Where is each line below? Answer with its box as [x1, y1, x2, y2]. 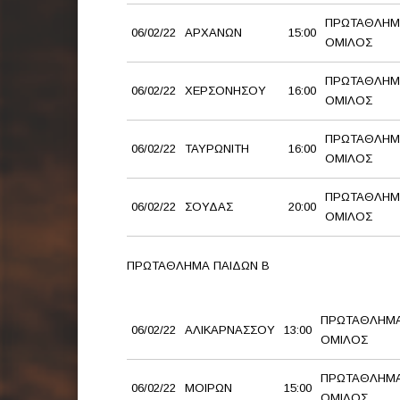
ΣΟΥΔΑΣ [185, 200, 233, 214]
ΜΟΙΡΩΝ [185, 381, 232, 396]
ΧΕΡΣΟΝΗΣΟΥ [185, 84, 266, 98]
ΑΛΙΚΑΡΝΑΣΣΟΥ [185, 323, 275, 337]
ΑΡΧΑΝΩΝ [185, 26, 242, 40]
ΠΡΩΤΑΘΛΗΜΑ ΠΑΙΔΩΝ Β [127, 259, 270, 273]
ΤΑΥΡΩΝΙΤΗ [185, 142, 249, 156]
